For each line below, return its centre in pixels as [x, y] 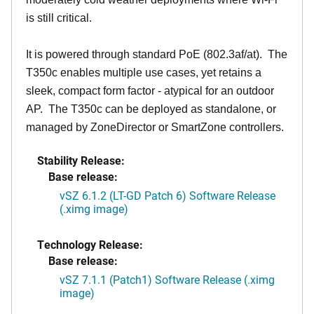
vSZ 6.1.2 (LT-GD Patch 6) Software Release [168, 195]
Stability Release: [81, 160]
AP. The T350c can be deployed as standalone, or [151, 109]
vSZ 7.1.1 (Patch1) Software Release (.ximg [167, 279]
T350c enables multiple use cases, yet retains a [144, 73]
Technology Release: [90, 244]
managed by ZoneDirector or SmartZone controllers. [155, 127]
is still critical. [59, 18]
